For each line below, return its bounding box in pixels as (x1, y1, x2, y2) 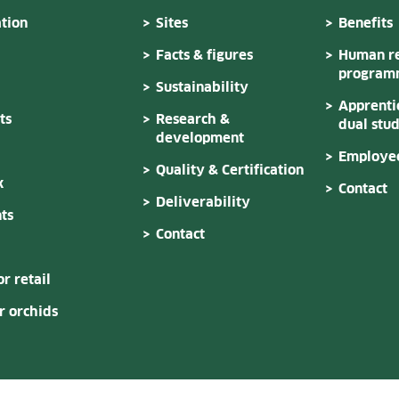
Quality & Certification (156, 164, 304, 178)
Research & (156, 113, 230, 127)
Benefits (338, 17, 393, 31)
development (156, 132, 244, 146)
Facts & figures (156, 49, 253, 63)
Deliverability (156, 196, 250, 210)
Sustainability (156, 81, 248, 95)
